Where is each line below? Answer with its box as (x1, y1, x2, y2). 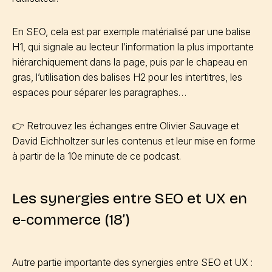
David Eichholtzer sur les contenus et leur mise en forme (12, 135, 256, 147)
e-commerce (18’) (12, 211, 130, 229)
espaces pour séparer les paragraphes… (12, 86, 186, 98)
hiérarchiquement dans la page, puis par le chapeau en (12, 56, 248, 68)
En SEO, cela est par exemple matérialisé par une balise (12, 25, 251, 38)
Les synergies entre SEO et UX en (12, 189, 247, 208)
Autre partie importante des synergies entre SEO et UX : (12, 256, 253, 268)
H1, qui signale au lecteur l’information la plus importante (12, 41, 254, 53)
